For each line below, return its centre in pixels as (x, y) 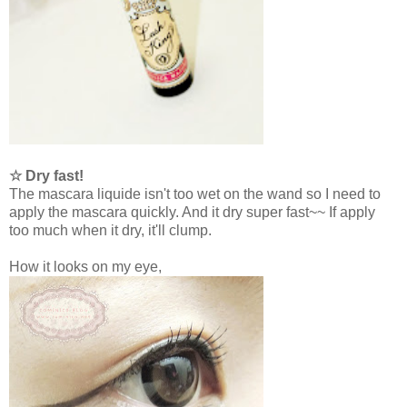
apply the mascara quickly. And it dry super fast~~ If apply (192, 213)
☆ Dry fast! (46, 176)
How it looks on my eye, (85, 267)
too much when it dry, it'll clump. (110, 231)
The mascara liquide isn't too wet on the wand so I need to (195, 194)
